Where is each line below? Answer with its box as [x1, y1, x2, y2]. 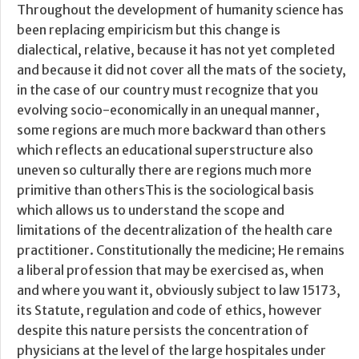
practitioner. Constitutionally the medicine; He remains [17, 242, 345, 259]
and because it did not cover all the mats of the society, [17, 62, 346, 79]
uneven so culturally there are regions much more [17, 162, 312, 179]
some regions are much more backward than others [17, 122, 326, 139]
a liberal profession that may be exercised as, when [17, 262, 324, 279]
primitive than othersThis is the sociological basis [17, 182, 314, 199]
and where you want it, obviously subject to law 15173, [17, 282, 341, 299]
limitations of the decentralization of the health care [17, 222, 333, 239]
